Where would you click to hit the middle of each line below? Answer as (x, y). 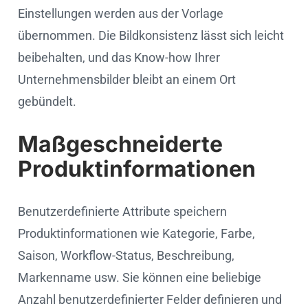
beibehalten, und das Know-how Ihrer (119, 57)
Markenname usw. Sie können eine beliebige (140, 277)
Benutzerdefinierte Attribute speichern (122, 211)
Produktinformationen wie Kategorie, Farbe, (136, 233)
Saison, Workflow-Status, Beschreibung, (126, 255)
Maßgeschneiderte (120, 144)
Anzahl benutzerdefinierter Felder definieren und (150, 299)
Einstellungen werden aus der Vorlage (121, 13)
